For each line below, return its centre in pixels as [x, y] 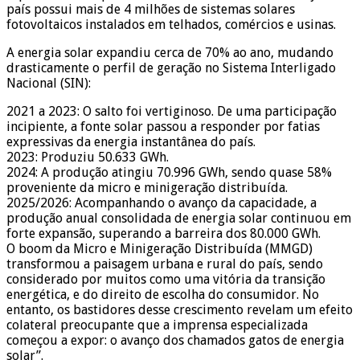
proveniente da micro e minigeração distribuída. [147, 187]
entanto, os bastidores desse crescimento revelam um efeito [180, 309]
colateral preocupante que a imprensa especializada [157, 325]
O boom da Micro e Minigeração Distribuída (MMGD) [160, 248]
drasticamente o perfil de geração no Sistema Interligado [171, 67]
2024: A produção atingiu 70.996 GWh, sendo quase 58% [169, 172]
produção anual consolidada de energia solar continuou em [179, 218]
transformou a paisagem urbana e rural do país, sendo [165, 264]
